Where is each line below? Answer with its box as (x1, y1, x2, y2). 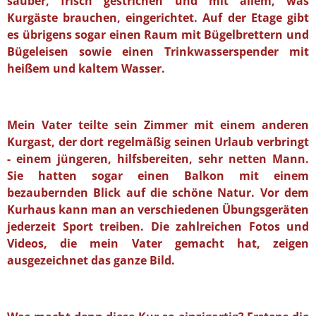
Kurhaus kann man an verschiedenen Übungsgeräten (7, 201, 309, 217)
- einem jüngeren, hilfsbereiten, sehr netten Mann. (7, 150, 309, 166)
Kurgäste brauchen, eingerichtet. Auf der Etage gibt (7, 9, 309, 25)
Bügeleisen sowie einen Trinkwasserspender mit (7, 43, 309, 59)
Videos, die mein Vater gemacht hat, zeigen (7, 235, 309, 251)
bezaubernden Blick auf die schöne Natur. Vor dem (7, 184, 309, 200)
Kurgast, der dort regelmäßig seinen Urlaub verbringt (7, 133, 309, 150)
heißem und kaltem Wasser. (7, 60, 165, 76)
